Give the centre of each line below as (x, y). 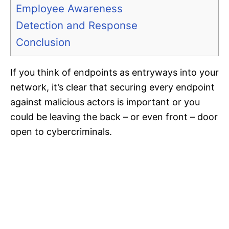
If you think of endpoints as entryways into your (114, 73)
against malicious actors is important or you (105, 102)
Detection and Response (77, 26)
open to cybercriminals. (61, 132)
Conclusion (43, 42)
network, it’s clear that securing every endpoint (112, 87)
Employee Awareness (69, 9)
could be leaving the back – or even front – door (114, 117)
